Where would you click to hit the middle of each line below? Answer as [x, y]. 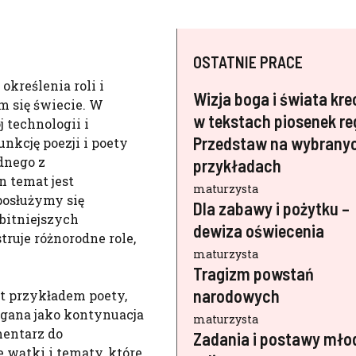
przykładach [238, 165]
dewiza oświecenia [259, 230]
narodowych [237, 296]
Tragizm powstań [254, 273]
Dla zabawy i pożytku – [272, 208]
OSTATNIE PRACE [248, 62]
